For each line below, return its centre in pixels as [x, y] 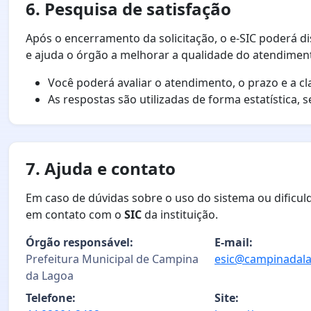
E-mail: [234, 243]
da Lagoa [50, 276]
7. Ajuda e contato [101, 169]
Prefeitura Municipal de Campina [112, 259]
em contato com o [75, 215]
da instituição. [180, 215]
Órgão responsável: [79, 243]
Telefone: [51, 298]
